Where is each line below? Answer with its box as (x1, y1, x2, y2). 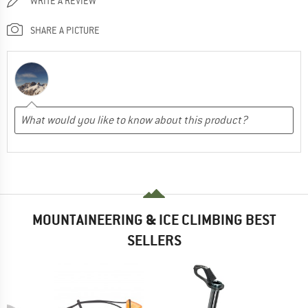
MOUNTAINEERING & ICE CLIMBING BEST (32, 210, 276, 229)
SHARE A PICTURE (30, 23, 100, 36)
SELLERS (126, 230, 181, 250)
